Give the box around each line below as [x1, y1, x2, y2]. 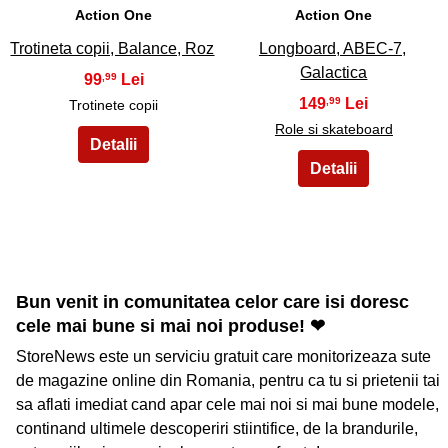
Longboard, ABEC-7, [258, 39, 406, 57]
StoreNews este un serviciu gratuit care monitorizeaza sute [16, 347, 431, 365]
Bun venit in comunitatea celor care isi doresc [16, 291, 409, 312]
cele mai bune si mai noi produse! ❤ [16, 315, 325, 336]
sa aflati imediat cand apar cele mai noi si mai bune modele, [16, 395, 439, 413]
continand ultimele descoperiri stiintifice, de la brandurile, [16, 419, 418, 437]
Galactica [300, 63, 368, 81]
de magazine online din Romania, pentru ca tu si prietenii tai [16, 371, 440, 389]
